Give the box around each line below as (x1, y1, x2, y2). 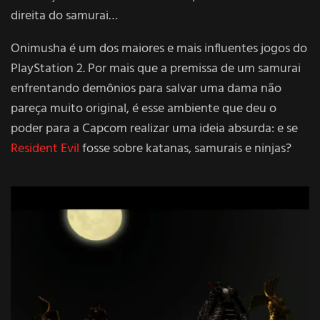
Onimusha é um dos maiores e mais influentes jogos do (11, 38, 307, 59)
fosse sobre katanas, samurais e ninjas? (79, 138, 291, 159)
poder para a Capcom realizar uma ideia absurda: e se (11, 118, 298, 139)
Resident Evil (11, 138, 79, 159)
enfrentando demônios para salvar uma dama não (11, 78, 281, 99)
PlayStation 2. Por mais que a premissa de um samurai (11, 58, 301, 79)
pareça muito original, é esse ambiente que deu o (11, 98, 276, 119)
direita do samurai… (11, 5, 118, 26)
